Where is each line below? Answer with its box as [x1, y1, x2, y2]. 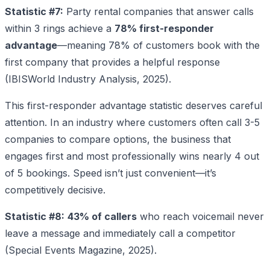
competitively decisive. [5, 183, 105, 196]
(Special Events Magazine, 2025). [5, 243, 157, 256]
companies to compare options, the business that [5, 133, 231, 145]
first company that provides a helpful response [5, 55, 220, 68]
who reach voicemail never [137, 210, 264, 222]
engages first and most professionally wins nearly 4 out [5, 149, 259, 162]
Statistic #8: [5, 210, 64, 222]
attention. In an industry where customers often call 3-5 [5, 116, 260, 128]
